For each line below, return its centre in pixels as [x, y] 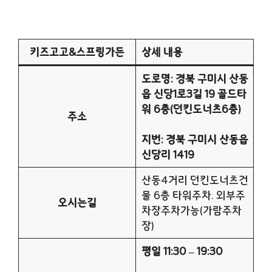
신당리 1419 [168, 154]
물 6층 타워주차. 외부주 [193, 195]
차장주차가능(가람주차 [191, 210]
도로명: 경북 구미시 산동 [195, 78]
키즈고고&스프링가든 [77, 52]
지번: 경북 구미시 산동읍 [195, 139]
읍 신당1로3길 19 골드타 [194, 93]
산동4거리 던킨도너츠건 [195, 180]
